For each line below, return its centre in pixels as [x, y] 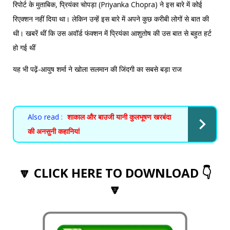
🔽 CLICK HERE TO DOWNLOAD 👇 [115, 172]
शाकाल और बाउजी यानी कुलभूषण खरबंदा [119, 117]
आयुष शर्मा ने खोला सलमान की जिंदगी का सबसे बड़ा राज [111, 69]
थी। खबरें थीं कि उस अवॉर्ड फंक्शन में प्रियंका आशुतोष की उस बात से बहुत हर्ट [112, 33]
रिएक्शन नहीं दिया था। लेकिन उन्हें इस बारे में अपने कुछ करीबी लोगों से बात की [111, 18]
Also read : [45, 117]
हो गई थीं [24, 47]
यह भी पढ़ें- [27, 69]
